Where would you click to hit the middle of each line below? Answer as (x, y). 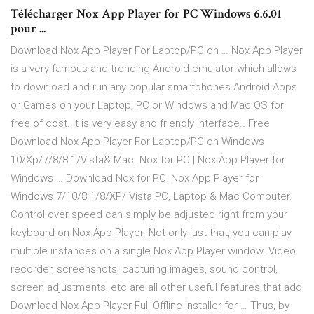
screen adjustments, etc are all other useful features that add (156, 288)
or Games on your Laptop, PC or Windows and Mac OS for (147, 105)
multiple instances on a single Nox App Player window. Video (153, 251)
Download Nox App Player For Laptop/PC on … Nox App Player (157, 51)
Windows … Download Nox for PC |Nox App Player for (135, 178)
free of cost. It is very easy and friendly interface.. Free (140, 124)
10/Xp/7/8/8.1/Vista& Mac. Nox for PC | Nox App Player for (148, 160)
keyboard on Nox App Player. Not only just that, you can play (151, 233)
